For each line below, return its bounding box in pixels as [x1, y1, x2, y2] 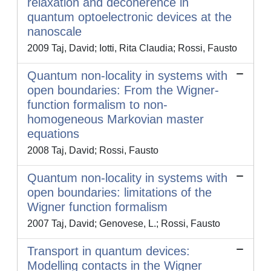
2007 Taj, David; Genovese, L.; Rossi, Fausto [27, 218, 220, 229]
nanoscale [27, 25, 82, 39]
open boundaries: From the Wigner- [27, 83, 219, 97]
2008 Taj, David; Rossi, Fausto [27, 145, 158, 156]
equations [27, 127, 79, 141]
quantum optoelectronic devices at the [27, 10, 232, 24]
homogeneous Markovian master [27, 113, 204, 126]
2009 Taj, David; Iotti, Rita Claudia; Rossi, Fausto [27, 43, 237, 54]
